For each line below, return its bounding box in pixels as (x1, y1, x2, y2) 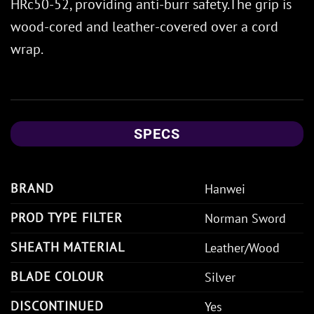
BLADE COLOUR (11, 268, 104, 285)
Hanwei (205, 181, 245, 198)
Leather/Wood (205, 240, 280, 257)
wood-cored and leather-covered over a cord (11, 18, 278, 36)
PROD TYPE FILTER (11, 210, 123, 226)
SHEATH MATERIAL (11, 239, 125, 256)
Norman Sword (205, 210, 286, 227)
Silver (205, 269, 235, 286)
